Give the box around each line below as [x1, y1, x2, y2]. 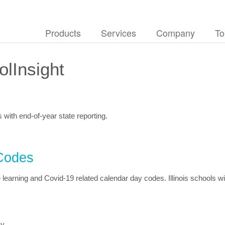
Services [101, 26, 136, 39]
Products [45, 26, 81, 39]
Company [156, 26, 195, 39]
